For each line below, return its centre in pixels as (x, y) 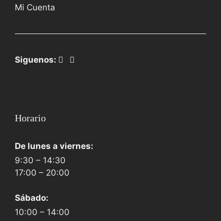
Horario (30, 118)
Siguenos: (37, 59)
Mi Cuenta (35, 7)
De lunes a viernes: (54, 146)
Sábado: (32, 198)
